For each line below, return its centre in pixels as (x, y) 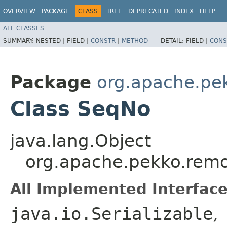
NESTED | (51, 40)
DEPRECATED (148, 11)
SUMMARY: (20, 40)
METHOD (135, 40)
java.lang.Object (81, 141)
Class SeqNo (80, 109)
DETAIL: (173, 40)
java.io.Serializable (111, 214)
